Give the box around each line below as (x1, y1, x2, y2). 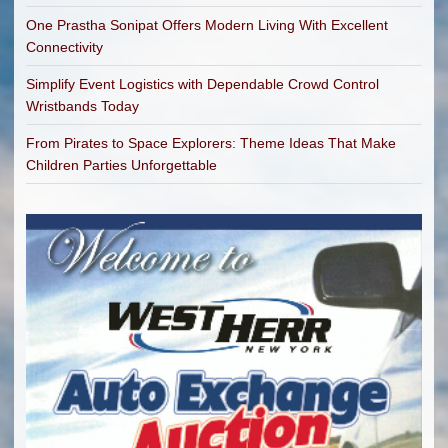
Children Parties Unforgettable (26, 156, 217, 173)
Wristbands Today (26, 97, 139, 114)
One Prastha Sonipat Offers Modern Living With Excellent (26, 16, 388, 33)
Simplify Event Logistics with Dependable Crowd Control (26, 75, 379, 92)
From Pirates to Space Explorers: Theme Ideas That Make (26, 134, 396, 151)
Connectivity (26, 38, 103, 55)
